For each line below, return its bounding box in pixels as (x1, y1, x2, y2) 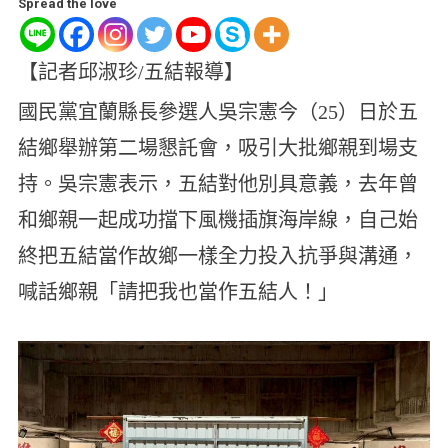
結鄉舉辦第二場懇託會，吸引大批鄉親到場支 (17, 136, 418, 159)
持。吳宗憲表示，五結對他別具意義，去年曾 (17, 172, 418, 195)
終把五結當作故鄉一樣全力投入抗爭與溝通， (17, 244, 418, 267)
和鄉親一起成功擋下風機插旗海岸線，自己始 (17, 208, 418, 231)
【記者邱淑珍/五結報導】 (17, 60, 244, 83)
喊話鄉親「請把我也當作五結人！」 (17, 280, 338, 303)
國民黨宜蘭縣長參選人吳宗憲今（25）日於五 (17, 100, 418, 123)
